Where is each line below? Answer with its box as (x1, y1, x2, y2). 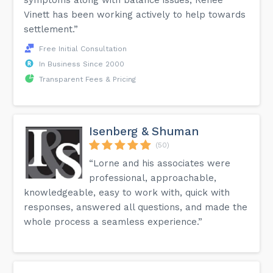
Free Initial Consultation (39, 44, 127, 53)
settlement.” (24, 23, 79, 35)
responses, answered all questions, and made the (24, 201, 248, 213)
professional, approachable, (89, 172, 217, 183)
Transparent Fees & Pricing (39, 74, 136, 83)
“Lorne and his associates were (89, 157, 231, 169)
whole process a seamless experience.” (24, 216, 203, 227)
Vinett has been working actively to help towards (24, 9, 246, 20)
